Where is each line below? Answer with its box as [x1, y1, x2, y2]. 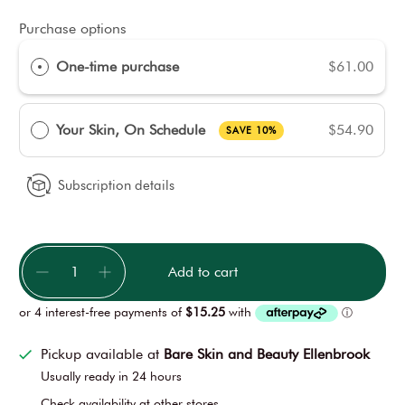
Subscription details [58, 175, 175, 193]
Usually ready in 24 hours [40, 369, 182, 384]
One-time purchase [56, 57, 180, 75]
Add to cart [167, 262, 238, 280]
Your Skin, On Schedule [56, 120, 214, 138]
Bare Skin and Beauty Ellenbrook [163, 345, 370, 363]
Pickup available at [40, 345, 164, 363]
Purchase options [19, 19, 127, 37]
